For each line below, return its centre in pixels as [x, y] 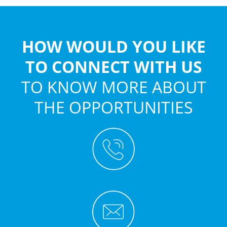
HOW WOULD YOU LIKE [113, 47]
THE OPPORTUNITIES [113, 107]
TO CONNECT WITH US [113, 67]
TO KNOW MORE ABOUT [113, 87]
